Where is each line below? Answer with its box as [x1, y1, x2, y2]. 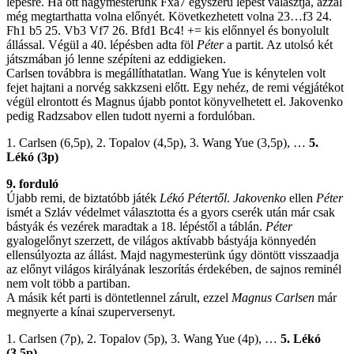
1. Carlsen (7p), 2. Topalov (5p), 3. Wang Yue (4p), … [6, 331, 281, 345]
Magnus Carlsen [232, 290, 314, 304]
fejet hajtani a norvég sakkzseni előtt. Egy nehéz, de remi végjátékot [6, 80, 344, 94]
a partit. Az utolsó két [224, 37, 333, 51]
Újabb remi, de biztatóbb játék [6, 190, 160, 205]
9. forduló [6, 176, 58, 190]
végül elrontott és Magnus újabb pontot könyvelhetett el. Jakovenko [6, 94, 343, 108]
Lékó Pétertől [160, 190, 227, 205]
